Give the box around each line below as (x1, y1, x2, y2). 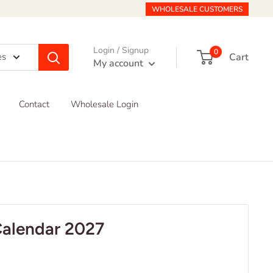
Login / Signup (93, 44, 149, 56)
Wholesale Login (71, 98, 138, 111)
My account (93, 56, 146, 70)
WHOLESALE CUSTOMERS (152, 4, 243, 14)
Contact (19, 98, 49, 111)
